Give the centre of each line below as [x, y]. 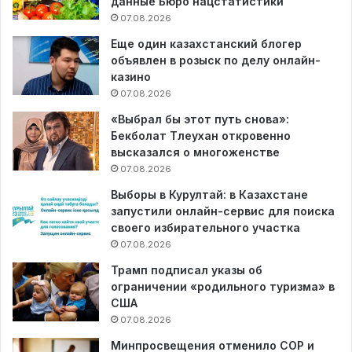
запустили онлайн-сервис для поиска [223, 211]
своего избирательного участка [205, 227]
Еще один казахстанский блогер [206, 43]
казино [131, 76]
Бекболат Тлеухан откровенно [201, 135]
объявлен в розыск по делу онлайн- [216, 60]
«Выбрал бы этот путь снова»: [200, 119]
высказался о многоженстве [195, 152]
